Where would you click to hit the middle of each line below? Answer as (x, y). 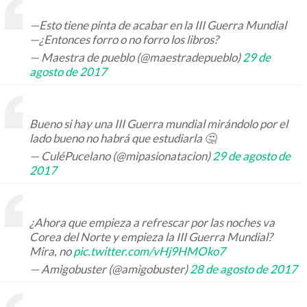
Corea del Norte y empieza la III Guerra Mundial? (151, 237)
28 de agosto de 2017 (244, 269)
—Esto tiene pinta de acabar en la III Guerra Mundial (158, 25)
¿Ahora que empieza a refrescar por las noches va (152, 222)
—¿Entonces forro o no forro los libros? (124, 39)
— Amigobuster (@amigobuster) (110, 269)
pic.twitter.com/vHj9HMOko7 (149, 251)
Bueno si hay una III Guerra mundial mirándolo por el (159, 124)
